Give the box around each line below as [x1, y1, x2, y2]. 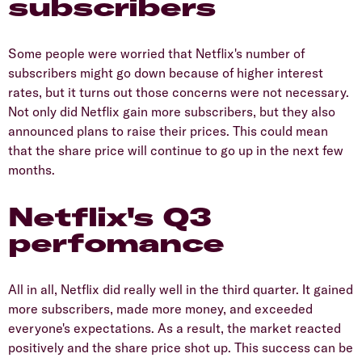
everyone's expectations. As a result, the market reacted [8, 319, 341, 336]
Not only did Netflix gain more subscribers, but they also [8, 103, 335, 120]
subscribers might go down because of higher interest [8, 64, 323, 81]
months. [8, 161, 55, 178]
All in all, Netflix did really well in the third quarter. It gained [8, 280, 353, 297]
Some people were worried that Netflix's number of [8, 44, 305, 61]
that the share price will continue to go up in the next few [8, 141, 343, 158]
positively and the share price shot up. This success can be [8, 339, 353, 356]
